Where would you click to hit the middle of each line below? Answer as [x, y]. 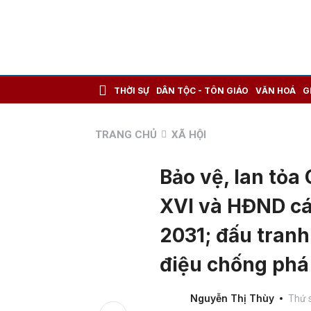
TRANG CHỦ [126, 135]
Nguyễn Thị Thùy [232, 298]
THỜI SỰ [132, 90]
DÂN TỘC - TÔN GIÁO [202, 90]
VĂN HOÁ [276, 90]
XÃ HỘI [189, 135]
